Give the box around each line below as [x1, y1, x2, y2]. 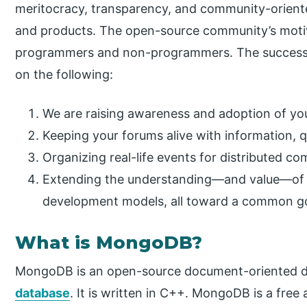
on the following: [15, 67, 114, 82]
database [15, 286, 71, 301]
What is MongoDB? [15, 232, 203, 254]
